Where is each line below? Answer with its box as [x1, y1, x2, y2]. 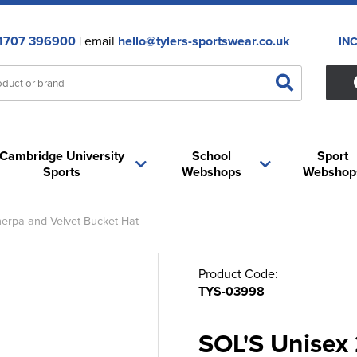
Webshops [182, 163, 242, 181]
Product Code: [198, 265, 278, 282]
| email [75, 32, 118, 49]
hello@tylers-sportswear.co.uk [117, 32, 290, 50]
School [192, 147, 232, 165]
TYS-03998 [198, 282, 265, 300]
